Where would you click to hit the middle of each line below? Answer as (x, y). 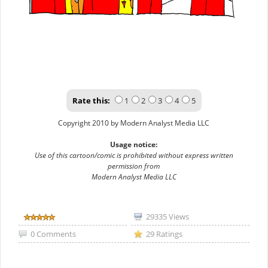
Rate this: (91, 101)
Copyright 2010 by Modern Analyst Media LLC (134, 123)
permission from (134, 166)
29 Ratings (164, 234)
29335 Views (167, 217)
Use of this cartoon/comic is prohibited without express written (134, 156)
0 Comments (54, 234)
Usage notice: (134, 145)
